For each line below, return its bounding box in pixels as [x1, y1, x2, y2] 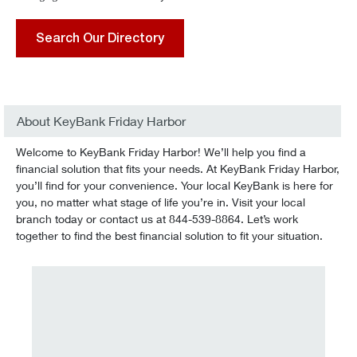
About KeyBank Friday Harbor [17, 113, 186, 128]
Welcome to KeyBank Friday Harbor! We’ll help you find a [16, 145, 306, 159]
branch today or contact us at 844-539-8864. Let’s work [16, 212, 298, 226]
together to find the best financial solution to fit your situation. [16, 229, 323, 242]
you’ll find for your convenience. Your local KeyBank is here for [16, 178, 333, 192]
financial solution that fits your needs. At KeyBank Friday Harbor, [16, 162, 339, 175]
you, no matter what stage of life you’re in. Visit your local [16, 195, 305, 209]
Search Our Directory [36, 30, 164, 45]
